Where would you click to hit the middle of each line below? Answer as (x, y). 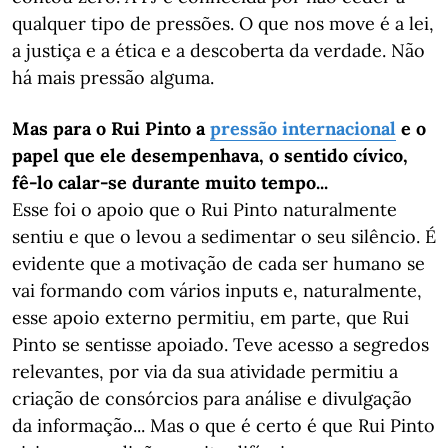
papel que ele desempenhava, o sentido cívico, (210, 155)
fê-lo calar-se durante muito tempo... (170, 182)
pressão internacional (303, 128)
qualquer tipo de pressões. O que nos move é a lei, (223, 23)
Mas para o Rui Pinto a (111, 128)
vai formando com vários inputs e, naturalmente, (217, 290)
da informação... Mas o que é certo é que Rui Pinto (223, 425)
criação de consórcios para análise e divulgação (212, 398)
